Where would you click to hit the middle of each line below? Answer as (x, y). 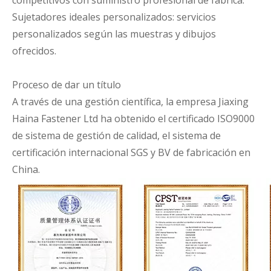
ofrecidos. (34, 51)
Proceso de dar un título (67, 85)
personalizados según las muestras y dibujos (114, 34)
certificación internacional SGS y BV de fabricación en (131, 152)
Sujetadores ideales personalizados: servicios (114, 17)
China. (26, 169)
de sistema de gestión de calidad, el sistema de (116, 135)
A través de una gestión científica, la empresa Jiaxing (130, 102)
